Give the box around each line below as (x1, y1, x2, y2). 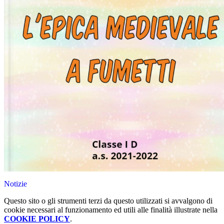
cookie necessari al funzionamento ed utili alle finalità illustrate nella (4, 205, 217, 214)
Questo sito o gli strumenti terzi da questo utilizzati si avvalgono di (4, 196, 212, 205)
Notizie (4, 179, 27, 188)
